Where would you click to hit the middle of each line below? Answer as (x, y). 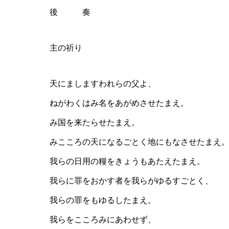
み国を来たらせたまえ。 (95, 123)
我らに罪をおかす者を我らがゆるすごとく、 (131, 181)
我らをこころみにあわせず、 (103, 220)
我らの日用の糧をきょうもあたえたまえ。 (127, 162)
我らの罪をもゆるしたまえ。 (103, 200)
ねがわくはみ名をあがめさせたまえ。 (119, 103)
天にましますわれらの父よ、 (103, 84)
